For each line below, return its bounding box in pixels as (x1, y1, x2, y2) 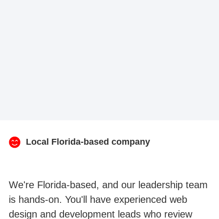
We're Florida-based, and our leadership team (8, 179, 208, 190)
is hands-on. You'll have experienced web (8, 194, 187, 205)
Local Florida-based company (25, 137, 150, 147)
